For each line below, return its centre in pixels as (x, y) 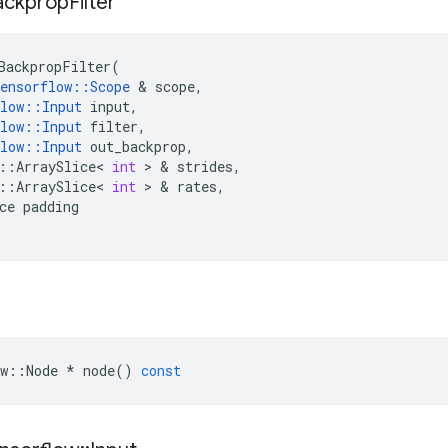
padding (51, 206)
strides (205, 166)
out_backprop (138, 146)
